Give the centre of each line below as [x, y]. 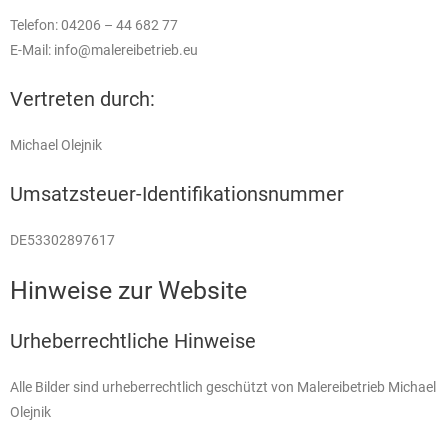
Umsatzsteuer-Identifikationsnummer [177, 193]
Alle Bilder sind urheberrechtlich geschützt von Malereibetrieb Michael [223, 386]
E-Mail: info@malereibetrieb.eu [104, 50]
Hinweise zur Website [128, 290]
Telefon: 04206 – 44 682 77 [94, 25]
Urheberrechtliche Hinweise [133, 340]
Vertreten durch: [82, 98]
